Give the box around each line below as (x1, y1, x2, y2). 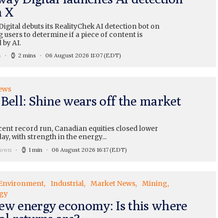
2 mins (18, 51, 36, 59)
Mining (142, 179, 167, 188)
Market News (90, 179, 135, 188)
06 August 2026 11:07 (45, 51, 103, 59)
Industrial (50, 179, 84, 188)
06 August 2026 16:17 (51, 145, 109, 153)
